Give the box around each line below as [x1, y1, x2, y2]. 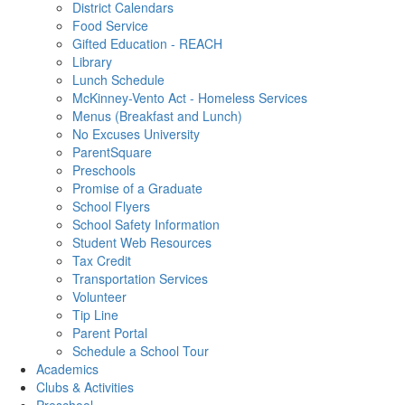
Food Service [72, 16, 148, 34]
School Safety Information [72, 215, 220, 233]
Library [72, 52, 112, 71]
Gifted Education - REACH [72, 34, 222, 52]
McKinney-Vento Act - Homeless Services [72, 89, 307, 107]
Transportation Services [72, 269, 208, 287]
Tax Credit [72, 251, 131, 269]
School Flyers [72, 197, 150, 215]
